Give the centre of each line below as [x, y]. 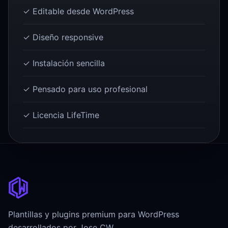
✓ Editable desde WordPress [78, 11]
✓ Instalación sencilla [64, 63]
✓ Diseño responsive [63, 37]
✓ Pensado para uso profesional [85, 89]
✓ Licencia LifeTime [61, 115]
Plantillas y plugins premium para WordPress [94, 215]
